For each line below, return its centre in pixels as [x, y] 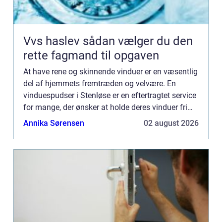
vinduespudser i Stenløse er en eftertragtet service [110, 95]
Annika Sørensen [54, 123]
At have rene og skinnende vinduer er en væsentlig [111, 71]
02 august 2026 [171, 123]
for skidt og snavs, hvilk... [67, 119]
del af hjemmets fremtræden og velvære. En [100, 83]
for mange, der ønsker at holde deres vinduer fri [105, 107]
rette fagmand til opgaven [91, 55]
